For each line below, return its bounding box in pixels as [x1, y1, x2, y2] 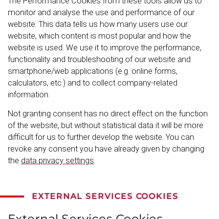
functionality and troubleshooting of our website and [8, 55, 191, 65]
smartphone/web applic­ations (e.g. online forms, [8, 66, 177, 76]
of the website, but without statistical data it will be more [8, 121, 203, 131]
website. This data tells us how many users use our [8, 20, 188, 29]
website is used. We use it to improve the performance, [8, 43, 201, 53]
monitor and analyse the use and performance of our [8, 8, 195, 18]
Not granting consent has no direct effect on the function [8, 109, 208, 119]
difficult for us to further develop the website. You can [8, 132, 194, 142]
